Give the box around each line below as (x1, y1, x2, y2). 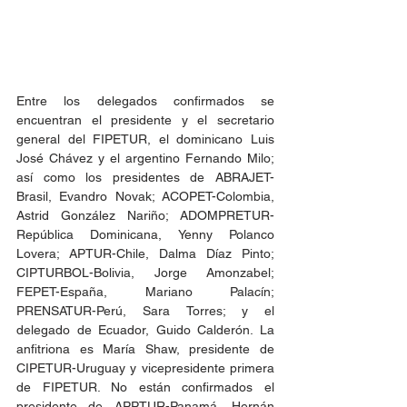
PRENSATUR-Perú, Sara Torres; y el (16, 303, 274, 319)
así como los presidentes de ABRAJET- (16, 170, 274, 185)
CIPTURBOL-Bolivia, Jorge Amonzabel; (16, 265, 274, 281)
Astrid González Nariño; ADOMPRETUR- (16, 208, 274, 223)
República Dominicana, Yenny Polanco (16, 227, 274, 243)
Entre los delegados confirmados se (16, 94, 274, 109)
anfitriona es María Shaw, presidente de (16, 342, 274, 357)
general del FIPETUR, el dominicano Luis (16, 132, 274, 147)
